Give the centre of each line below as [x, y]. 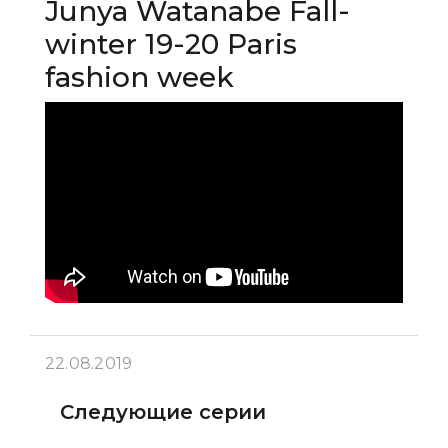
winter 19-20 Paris [171, 43]
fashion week [139, 76]
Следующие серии [163, 411]
